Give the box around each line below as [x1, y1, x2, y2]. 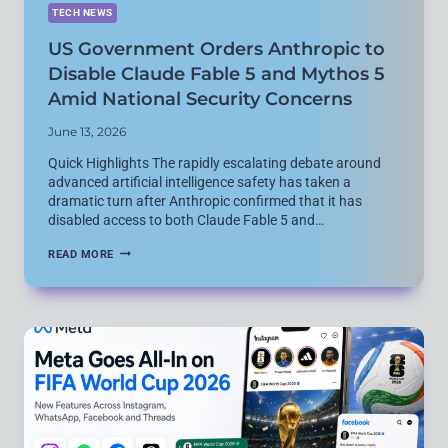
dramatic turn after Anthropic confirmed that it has [48, 192, 362, 209]
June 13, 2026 [48, 123, 126, 139]
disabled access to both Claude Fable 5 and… [48, 211, 324, 228]
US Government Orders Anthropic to [48, 37, 385, 60]
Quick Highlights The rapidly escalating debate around [48, 154, 381, 171]
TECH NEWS [52, 6, 113, 18]
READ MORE [48, 247, 115, 261]
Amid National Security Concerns [48, 87, 352, 110]
